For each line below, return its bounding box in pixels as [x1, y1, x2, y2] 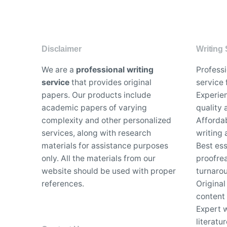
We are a [42, 64, 76, 74]
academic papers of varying [42, 102, 147, 112]
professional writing [76, 64, 154, 74]
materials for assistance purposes [42, 140, 168, 150]
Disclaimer [42, 44, 82, 53]
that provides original [69, 77, 152, 87]
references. [42, 178, 84, 188]
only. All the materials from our [42, 153, 156, 163]
